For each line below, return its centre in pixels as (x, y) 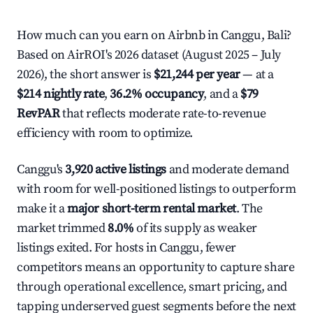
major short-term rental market (152, 209)
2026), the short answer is (86, 74)
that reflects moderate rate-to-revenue (163, 114)
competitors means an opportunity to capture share (156, 267)
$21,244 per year (197, 74)
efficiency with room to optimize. (105, 133)
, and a (222, 94)
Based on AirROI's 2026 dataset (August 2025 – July (149, 55)
